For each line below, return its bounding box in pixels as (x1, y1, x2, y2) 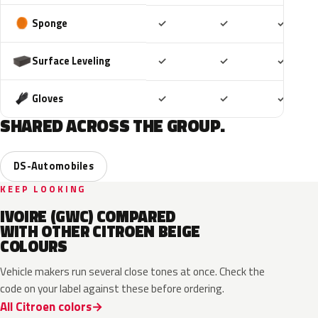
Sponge (32, 15, 67, 31)
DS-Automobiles (13, 158, 94, 174)
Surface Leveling (32, 53, 110, 69)
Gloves (32, 90, 63, 106)
